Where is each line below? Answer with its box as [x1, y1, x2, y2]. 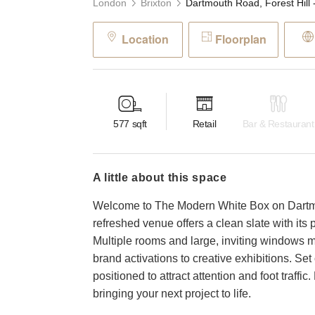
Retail [192, 118, 217, 130]
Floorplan [214, 31, 266, 47]
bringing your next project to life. [93, 287, 251, 300]
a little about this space [101, 171, 227, 184]
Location [121, 31, 169, 47]
